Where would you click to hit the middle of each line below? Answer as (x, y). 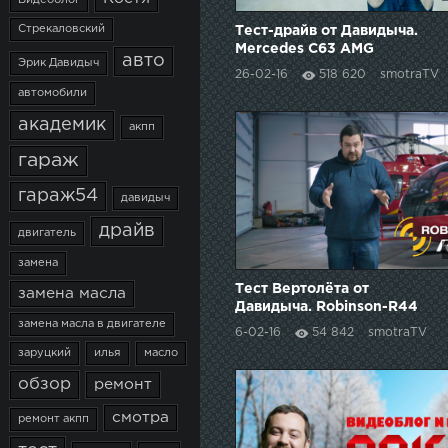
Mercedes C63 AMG (304, 49)
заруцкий (44, 353)
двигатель (47, 233)
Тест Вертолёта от (302, 288)
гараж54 (58, 196)
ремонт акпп (53, 419)
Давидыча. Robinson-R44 (326, 306)
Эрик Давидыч (58, 63)
